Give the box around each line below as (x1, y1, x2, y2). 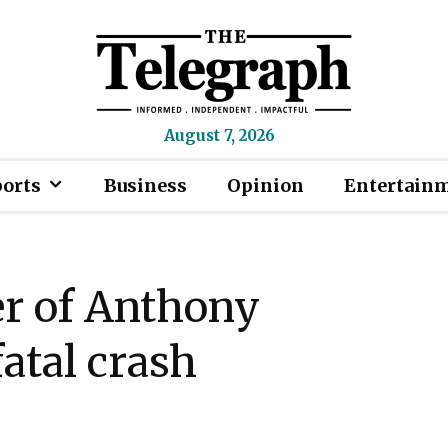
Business (104, 174, 187, 197)
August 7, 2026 (163, 126, 275, 145)
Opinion (227, 174, 304, 197)
